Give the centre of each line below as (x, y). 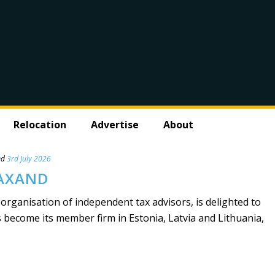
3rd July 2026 (29, 159)
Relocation (40, 125)
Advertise (115, 125)
